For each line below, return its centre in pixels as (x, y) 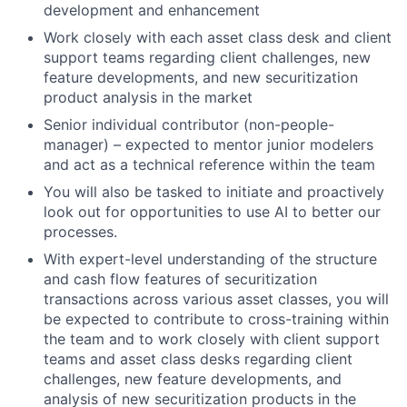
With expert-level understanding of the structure (210, 258)
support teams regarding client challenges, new (207, 57)
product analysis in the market (148, 97)
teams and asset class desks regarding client (198, 358)
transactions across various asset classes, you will (216, 298)
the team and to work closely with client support (212, 338)
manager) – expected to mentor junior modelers (208, 144)
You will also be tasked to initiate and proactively (214, 191)
